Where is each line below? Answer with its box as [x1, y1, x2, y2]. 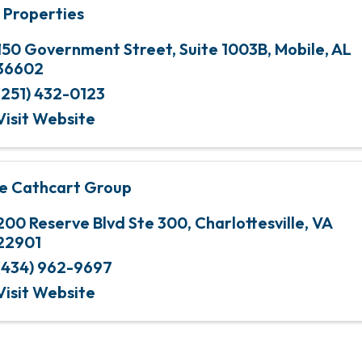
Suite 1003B [179, 38, 267, 59]
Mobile [275, 38, 325, 59]
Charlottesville [195, 212, 305, 233]
